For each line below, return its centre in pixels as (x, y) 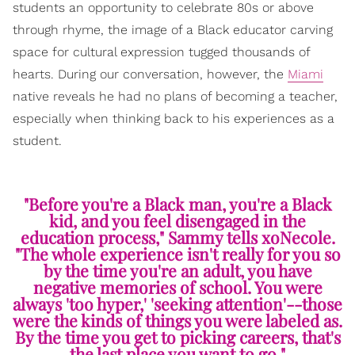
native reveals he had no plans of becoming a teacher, (175, 97)
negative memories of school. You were (177, 287)
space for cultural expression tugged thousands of (161, 52)
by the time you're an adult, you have (177, 271)
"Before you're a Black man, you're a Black (177, 204)
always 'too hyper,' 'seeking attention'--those (177, 304)
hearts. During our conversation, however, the (150, 74)
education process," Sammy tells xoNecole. (177, 237)
